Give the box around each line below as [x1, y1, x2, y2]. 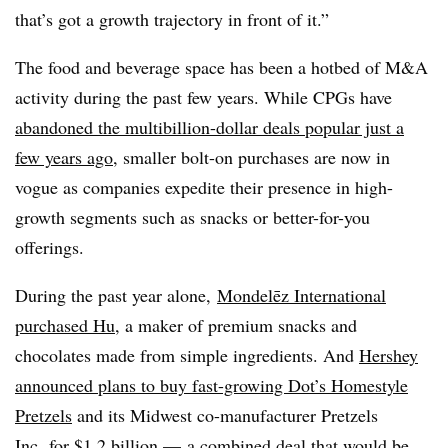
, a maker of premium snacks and [115, 312, 357, 337]
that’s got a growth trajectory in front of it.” [15, 6, 335, 31]
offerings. [15, 234, 90, 259]
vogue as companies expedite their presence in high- [15, 174, 393, 199]
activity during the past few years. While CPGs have [15, 84, 392, 109]
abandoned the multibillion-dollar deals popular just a [15, 114, 404, 139]
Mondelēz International [217, 282, 386, 307]
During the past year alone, [15, 282, 217, 307]
